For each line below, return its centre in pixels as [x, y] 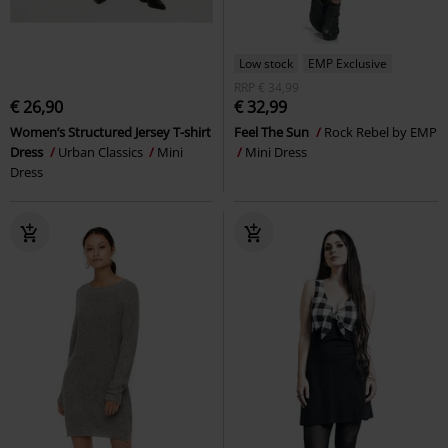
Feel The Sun [273, 131]
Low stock [266, 63]
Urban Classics [102, 151]
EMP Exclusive [347, 63]
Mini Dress [276, 151]
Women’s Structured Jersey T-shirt [110, 131]
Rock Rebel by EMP [380, 131]
